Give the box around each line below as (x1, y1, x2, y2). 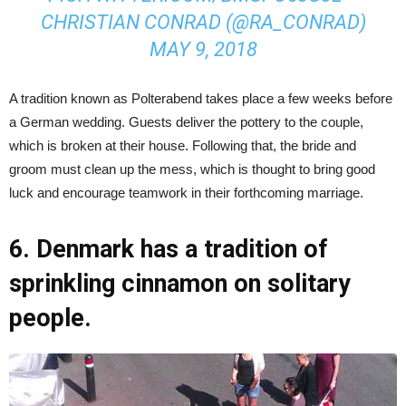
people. (9, 303, 92, 333)
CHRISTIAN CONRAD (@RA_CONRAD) (40, 10, 366, 34)
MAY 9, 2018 (149, 37, 257, 61)
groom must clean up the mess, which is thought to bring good (9, 160, 375, 177)
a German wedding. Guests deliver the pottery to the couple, (9, 113, 363, 130)
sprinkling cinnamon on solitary (9, 268, 351, 298)
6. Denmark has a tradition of (9, 234, 327, 264)
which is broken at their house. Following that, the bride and (9, 137, 356, 153)
